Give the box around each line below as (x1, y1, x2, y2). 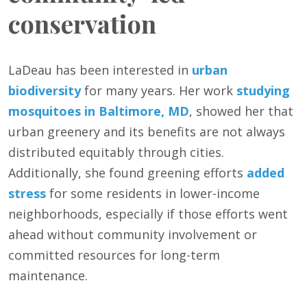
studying (236, 82, 290, 99)
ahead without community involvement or (8, 226, 257, 243)
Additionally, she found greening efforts (8, 164, 247, 182)
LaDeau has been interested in (8, 62, 192, 79)
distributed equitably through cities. (8, 144, 224, 161)
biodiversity (8, 82, 81, 99)
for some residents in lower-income (46, 185, 260, 202)
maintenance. (8, 267, 88, 284)
